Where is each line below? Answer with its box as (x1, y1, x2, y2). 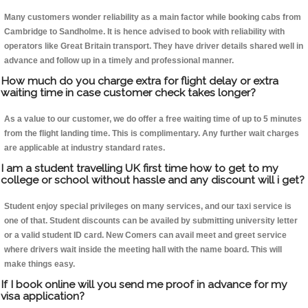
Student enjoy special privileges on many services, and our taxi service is (4, 201, 291, 212)
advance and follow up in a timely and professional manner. (4, 56, 234, 66)
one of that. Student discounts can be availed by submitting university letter (4, 216, 298, 226)
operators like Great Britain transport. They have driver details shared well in (4, 41, 303, 52)
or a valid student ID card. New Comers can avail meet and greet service (4, 230, 287, 241)
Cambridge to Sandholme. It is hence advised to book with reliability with (4, 27, 285, 37)
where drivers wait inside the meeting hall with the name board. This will (4, 245, 282, 255)
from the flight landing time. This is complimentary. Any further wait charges (4, 129, 299, 139)
